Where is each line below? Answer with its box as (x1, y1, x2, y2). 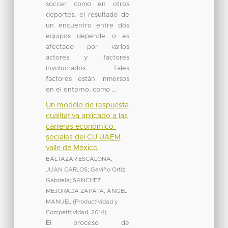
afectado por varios (45, 43, 129, 50)
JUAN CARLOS (45, 166, 88, 173)
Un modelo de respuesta (45, 101, 129, 109)
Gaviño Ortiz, (90, 166, 127, 173)
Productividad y (74, 198, 118, 205)
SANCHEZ (72, 177, 101, 183)
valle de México (45, 144, 98, 152)
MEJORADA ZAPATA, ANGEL (45, 188, 127, 194)
